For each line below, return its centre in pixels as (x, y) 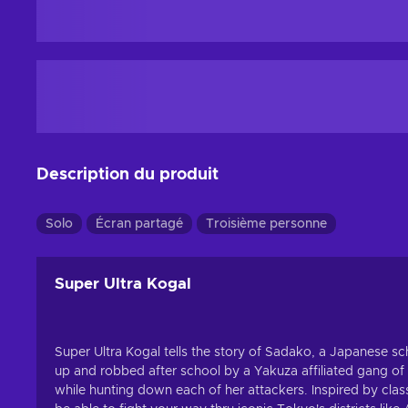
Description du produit (127, 175)
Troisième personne (266, 224)
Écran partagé (139, 224)
